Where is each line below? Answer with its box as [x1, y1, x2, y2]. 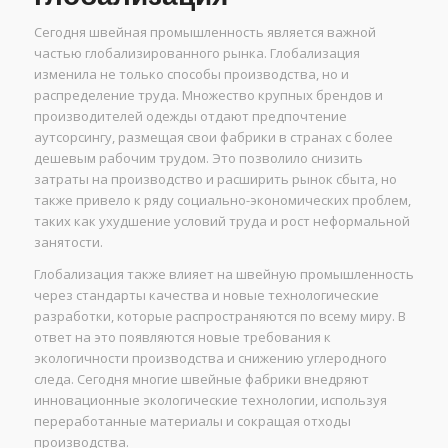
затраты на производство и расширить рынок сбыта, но [33, 169, 397, 188]
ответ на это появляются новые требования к [33, 328, 331, 347]
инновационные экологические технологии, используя [33, 391, 387, 410]
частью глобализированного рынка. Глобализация [33, 43, 360, 62]
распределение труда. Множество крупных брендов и [33, 85, 383, 104]
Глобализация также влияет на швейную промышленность [33, 265, 414, 284]
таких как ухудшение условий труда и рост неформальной [33, 211, 410, 230]
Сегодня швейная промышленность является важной [33, 22, 376, 41]
